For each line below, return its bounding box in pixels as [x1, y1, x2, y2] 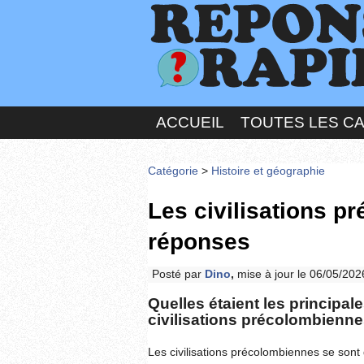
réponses [148, 228, 250, 254]
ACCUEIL [156, 113, 224, 131]
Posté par [152, 267, 205, 280]
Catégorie [148, 164, 198, 177]
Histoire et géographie [211, 164, 325, 177]
